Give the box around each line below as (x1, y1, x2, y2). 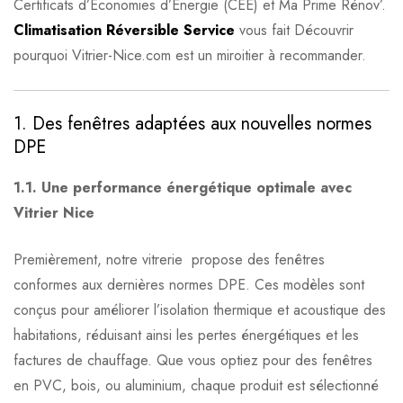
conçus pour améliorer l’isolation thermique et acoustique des (13, 300, 386, 321)
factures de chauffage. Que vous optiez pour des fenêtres (13, 350, 372, 372)
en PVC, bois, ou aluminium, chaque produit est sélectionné (13, 375, 379, 397)
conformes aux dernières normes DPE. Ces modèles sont (13, 274, 364, 296)
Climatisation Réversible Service (13, 20, 235, 41)
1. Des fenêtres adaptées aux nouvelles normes (13, 111, 372, 138)
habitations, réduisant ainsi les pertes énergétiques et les (13, 325, 359, 346)
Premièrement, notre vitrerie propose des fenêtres (13, 249, 325, 271)
